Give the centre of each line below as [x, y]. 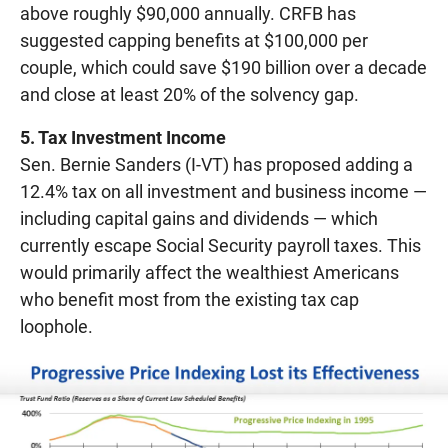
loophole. [56, 326]
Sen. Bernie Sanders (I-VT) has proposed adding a [216, 164]
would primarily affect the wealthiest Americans [209, 272]
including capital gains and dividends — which [199, 218]
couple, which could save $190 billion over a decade [223, 67]
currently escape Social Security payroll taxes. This [220, 245]
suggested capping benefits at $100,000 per [194, 40]
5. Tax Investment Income [123, 137]
